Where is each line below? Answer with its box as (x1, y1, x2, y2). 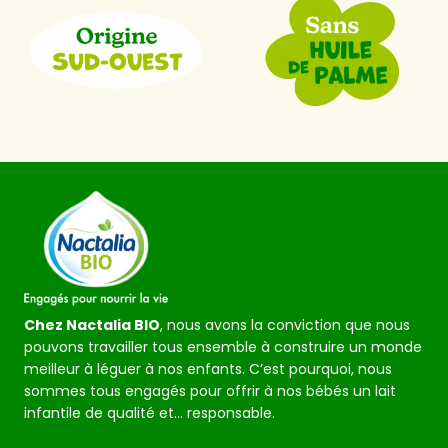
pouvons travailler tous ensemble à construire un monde (24, 336, 422, 357)
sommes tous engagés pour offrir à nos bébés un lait (24, 380, 396, 401)
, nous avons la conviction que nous (160, 314, 410, 335)
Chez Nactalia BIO (24, 314, 160, 335)
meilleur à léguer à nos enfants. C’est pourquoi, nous (24, 358, 392, 379)
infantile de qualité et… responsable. (24, 402, 275, 423)
